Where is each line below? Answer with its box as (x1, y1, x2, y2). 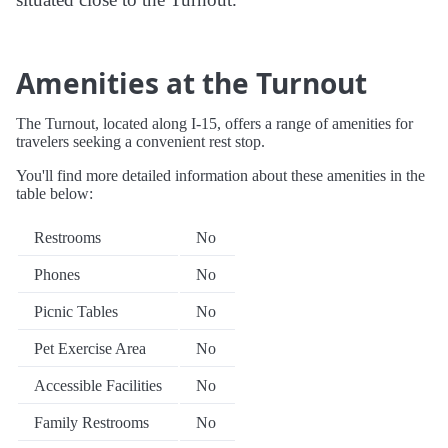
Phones (34, 266, 80, 284)
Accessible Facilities (34, 377, 162, 395)
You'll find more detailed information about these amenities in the (16, 167, 425, 185)
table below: (16, 185, 93, 203)
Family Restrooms (34, 414, 149, 432)
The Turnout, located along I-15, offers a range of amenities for (16, 115, 413, 133)
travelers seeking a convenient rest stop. (16, 133, 265, 151)
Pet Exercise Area (34, 340, 146, 358)
